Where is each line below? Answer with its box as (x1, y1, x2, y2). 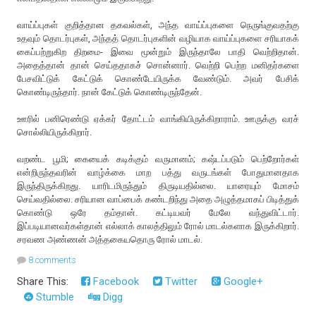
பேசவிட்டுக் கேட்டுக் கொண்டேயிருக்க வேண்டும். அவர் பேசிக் (17, 73, 299, 84)
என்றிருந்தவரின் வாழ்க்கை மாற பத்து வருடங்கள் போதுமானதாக (17, 166, 299, 178)
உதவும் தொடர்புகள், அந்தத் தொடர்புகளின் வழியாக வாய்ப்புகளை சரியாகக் (17, 32, 299, 44)
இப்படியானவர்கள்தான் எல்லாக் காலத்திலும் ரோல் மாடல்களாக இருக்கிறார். (17, 220, 299, 231)
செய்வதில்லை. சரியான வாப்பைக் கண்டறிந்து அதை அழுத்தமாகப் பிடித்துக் (17, 193, 299, 205)
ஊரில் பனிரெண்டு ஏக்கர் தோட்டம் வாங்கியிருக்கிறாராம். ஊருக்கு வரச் (17, 113, 299, 124)
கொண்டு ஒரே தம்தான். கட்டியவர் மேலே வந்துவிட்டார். (17, 207, 299, 218)
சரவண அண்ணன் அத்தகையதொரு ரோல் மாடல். (17, 233, 205, 245)
